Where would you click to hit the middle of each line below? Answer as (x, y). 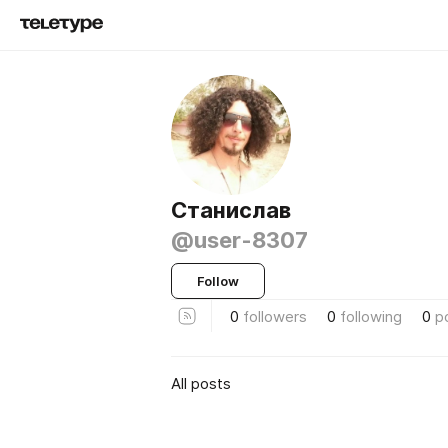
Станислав (231, 210)
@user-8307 (239, 240)
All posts (201, 383)
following (371, 316)
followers (275, 316)
